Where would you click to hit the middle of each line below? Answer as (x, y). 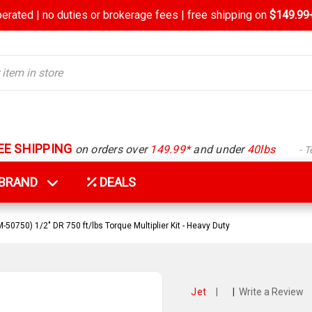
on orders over (111, 149)
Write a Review (271, 292)
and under (219, 149)
